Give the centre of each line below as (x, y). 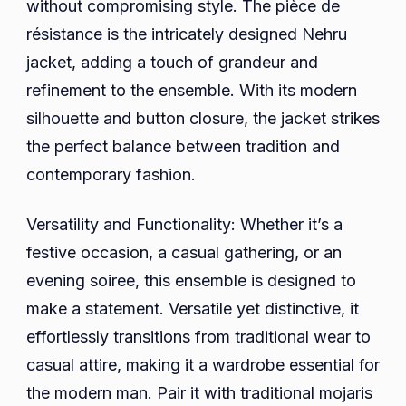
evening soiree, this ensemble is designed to (191, 280)
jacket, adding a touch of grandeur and (172, 62)
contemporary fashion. (111, 174)
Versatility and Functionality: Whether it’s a (184, 224)
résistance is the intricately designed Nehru (187, 34)
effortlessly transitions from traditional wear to (198, 336)
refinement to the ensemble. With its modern (192, 90)
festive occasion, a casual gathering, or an (184, 252)
